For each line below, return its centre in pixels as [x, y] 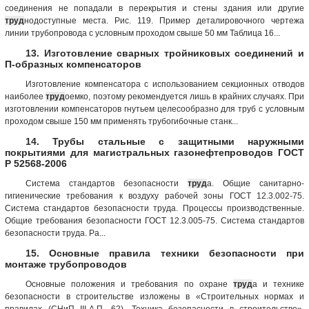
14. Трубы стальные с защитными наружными [165, 141]
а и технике [278, 284]
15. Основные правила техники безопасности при [165, 253]
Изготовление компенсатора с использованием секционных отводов [165, 84]
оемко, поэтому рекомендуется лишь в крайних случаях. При [185, 96]
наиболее [26, 96]
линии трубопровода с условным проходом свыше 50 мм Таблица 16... [142, 33]
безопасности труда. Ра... [55, 233]
